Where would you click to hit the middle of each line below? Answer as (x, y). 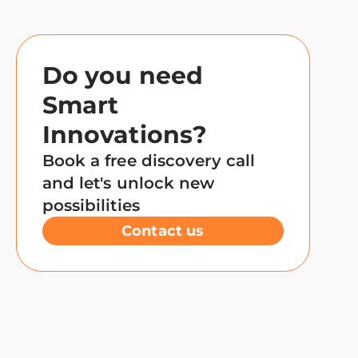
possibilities (91, 205)
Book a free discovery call (149, 160)
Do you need (123, 75)
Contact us (163, 231)
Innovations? (125, 134)
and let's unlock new (128, 183)
